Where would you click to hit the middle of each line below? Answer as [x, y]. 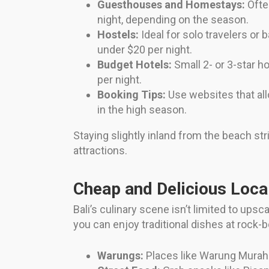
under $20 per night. [145, 50]
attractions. [100, 151]
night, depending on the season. [173, 20]
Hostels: [118, 35]
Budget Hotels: [134, 65]
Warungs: [120, 256]
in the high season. [142, 110]
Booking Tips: [131, 95]
